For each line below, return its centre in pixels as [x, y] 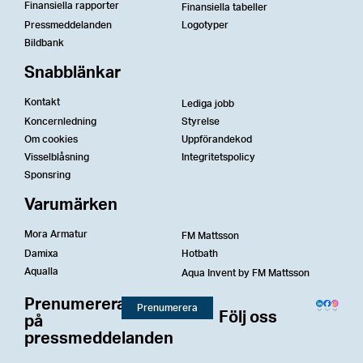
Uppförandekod [217, 140]
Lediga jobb [208, 104]
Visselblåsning [57, 158]
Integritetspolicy [218, 158]
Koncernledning [60, 122]
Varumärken [71, 205]
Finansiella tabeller [224, 8]
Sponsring [47, 175]
